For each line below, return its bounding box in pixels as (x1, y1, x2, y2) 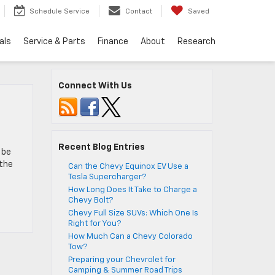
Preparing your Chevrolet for (68, 256, 176, 264)
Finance (98, 37, 128, 47)
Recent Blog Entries (58, 143, 145, 152)
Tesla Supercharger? (68, 173, 146, 181)
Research (177, 37, 215, 47)
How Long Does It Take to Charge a (68, 186, 197, 194)
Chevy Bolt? (68, 196, 113, 204)
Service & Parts (23, 37, 85, 47)
